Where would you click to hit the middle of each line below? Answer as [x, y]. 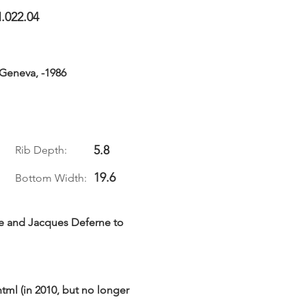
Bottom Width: [51, 178]
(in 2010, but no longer [73, 290]
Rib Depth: [41, 150]
